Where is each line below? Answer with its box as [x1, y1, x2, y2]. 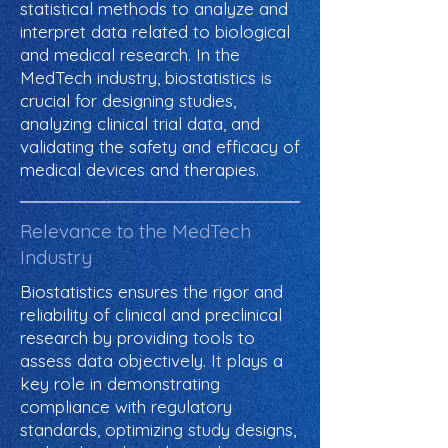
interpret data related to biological [20, 21, 290, 42]
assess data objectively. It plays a [20, 350, 283, 371]
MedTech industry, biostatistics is [20, 67, 272, 88]
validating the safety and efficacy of [20, 136, 300, 157]
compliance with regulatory [20, 396, 232, 417]
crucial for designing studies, [20, 90, 236, 111]
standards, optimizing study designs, [20, 419, 296, 440]
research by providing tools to [20, 327, 255, 348]
